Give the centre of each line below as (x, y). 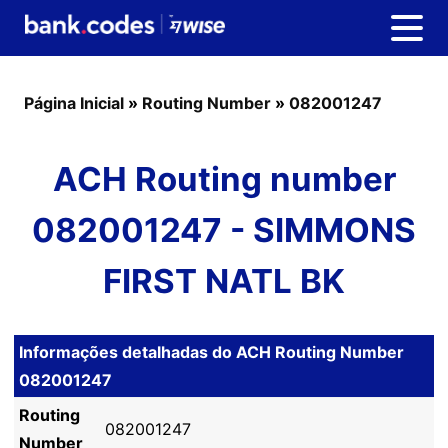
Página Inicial (74, 103)
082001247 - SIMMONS (224, 230)
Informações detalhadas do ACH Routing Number (211, 352)
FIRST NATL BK (224, 281)
